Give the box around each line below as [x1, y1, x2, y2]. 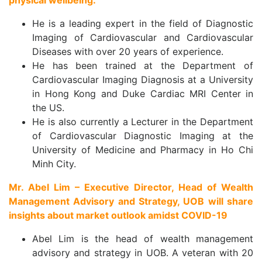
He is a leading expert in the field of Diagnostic [32, 18, 253, 30]
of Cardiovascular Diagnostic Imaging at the [32, 130, 253, 142]
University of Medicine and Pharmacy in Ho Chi [32, 144, 253, 156]
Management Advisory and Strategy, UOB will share [9, 195, 253, 208]
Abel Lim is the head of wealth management [32, 233, 253, 245]
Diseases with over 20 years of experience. [32, 46, 223, 58]
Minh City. [32, 158, 76, 170]
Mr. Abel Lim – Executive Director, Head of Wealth [9, 181, 253, 194]
